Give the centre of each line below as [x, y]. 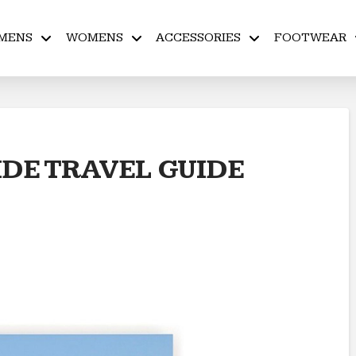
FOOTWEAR [310, 38]
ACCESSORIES [199, 38]
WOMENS [94, 38]
